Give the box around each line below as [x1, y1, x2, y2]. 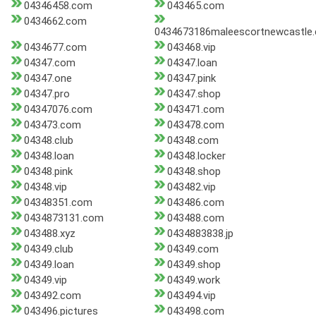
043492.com [24, 289, 81, 303]
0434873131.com [24, 212, 104, 225]
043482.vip [166, 181, 216, 194]
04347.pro [24, 87, 70, 101]
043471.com [166, 103, 224, 116]
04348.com [166, 134, 219, 147]
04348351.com [24, 196, 92, 209]
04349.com [166, 243, 219, 256]
